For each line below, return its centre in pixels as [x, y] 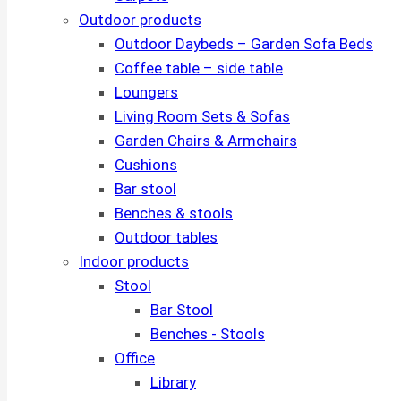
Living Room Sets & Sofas [202, 116]
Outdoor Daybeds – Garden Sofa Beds [244, 44]
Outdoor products [140, 20]
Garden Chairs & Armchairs [206, 141]
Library [173, 382]
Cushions [146, 165]
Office [135, 358]
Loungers [146, 92]
